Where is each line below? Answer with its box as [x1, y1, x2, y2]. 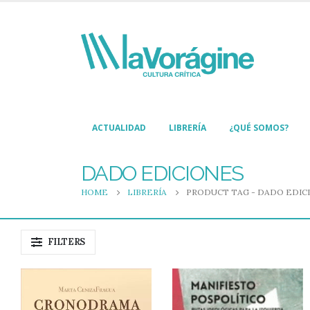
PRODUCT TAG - [186, 187, 257, 198]
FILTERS [47, 236, 85, 248]
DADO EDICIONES [81, 161, 244, 186]
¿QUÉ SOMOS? [229, 122, 289, 134]
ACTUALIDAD [92, 122, 146, 134]
